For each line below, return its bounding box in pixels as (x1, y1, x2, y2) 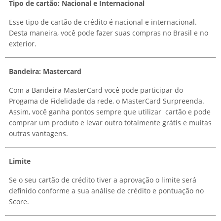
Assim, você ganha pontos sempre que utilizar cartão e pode (9, 107, 211, 117)
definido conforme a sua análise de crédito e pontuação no (9, 186, 204, 196)
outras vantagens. (9, 129, 68, 139)
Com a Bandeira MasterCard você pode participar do (9, 85, 183, 95)
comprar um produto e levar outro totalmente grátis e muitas (9, 118, 212, 128)
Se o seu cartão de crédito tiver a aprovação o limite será (9, 175, 196, 185)
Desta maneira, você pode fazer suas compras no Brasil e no (9, 28, 208, 38)
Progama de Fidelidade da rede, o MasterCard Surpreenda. (9, 96, 204, 106)
